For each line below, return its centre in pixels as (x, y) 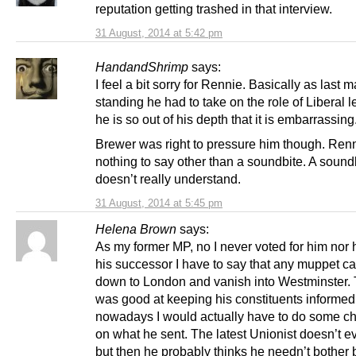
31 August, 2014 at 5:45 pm (159, 203)
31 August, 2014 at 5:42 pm (159, 33)
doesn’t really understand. (168, 179)
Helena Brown (136, 229)
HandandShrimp (142, 66)
